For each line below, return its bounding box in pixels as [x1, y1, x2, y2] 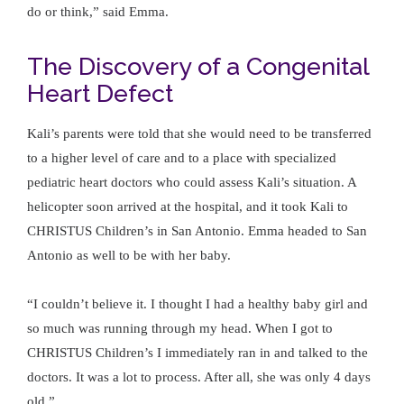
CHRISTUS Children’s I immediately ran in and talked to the [27, 344, 368, 360]
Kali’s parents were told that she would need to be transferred [27, 125, 372, 141]
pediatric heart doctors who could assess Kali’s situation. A [27, 174, 356, 189]
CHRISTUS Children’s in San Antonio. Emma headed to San [27, 223, 367, 238]
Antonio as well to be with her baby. [27, 247, 231, 262]
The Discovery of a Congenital [27, 51, 369, 80]
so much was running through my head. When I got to [27, 320, 333, 335]
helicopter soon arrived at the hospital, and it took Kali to [27, 198, 348, 214]
